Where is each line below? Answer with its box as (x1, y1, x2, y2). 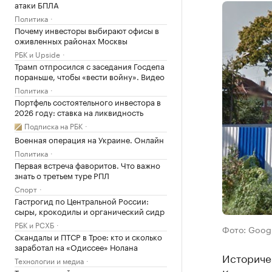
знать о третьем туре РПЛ (15, 169, 109, 181)
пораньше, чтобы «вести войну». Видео (15, 70, 165, 82)
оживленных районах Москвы (15, 34, 127, 46)
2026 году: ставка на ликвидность (15, 106, 143, 118)
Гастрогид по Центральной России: (15, 194, 149, 206)
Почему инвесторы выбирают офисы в (15, 24, 159, 36)
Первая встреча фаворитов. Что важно (15, 158, 160, 171)
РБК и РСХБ (15, 219, 54, 230)
